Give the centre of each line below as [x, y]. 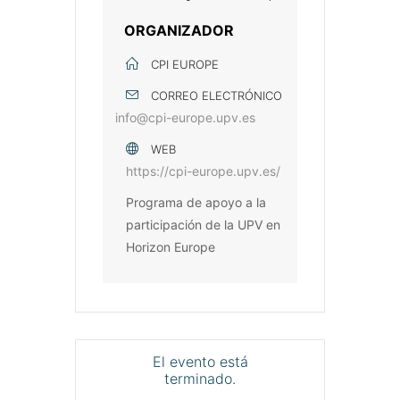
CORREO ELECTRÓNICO [217, 96]
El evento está [200, 362]
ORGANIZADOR [179, 31]
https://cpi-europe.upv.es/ [203, 171]
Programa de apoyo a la [196, 203]
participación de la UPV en [203, 225]
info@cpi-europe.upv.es [185, 118]
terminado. [200, 379]
